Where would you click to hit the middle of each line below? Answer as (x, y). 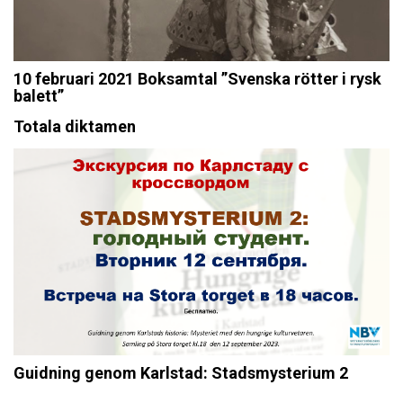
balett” (39, 96)
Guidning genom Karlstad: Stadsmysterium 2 (181, 373)
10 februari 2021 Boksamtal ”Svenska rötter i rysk (197, 79)
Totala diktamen (75, 126)
